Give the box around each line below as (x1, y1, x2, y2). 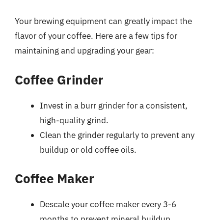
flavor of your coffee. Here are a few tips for (15, 30, 177, 41)
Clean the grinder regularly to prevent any (40, 129, 194, 140)
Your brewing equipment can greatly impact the (15, 16, 192, 27)
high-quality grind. (40, 114, 109, 126)
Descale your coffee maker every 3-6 (40, 199, 176, 210)
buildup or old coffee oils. (40, 144, 137, 155)
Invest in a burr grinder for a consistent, (40, 100, 188, 111)
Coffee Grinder (15, 71, 104, 88)
